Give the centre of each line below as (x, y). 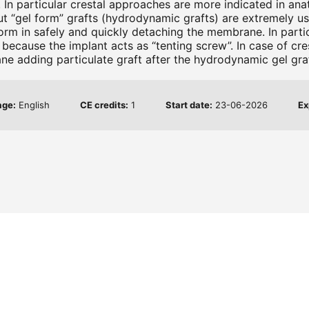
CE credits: (104, 105)
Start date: (189, 105)
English (32, 105)
